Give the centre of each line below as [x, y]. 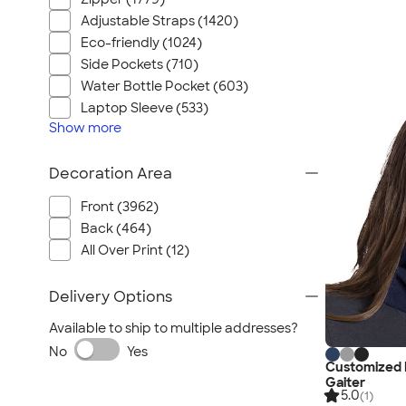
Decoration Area [111, 174]
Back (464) [116, 228]
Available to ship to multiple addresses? [174, 328]
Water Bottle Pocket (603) [164, 86]
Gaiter [345, 382]
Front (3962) [120, 207]
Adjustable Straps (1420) [159, 21]
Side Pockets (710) [140, 64]
